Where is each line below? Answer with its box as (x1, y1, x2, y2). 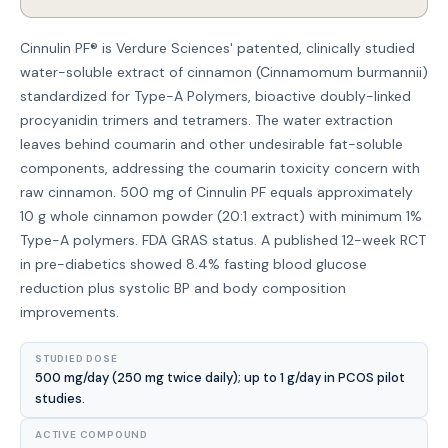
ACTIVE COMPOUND (35, 428, 148, 441)
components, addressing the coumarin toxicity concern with (20, 159, 420, 177)
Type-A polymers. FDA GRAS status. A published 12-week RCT (20, 231, 426, 249)
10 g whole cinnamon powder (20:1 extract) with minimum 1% (20, 207, 422, 225)
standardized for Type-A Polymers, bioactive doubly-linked (20, 87, 411, 105)
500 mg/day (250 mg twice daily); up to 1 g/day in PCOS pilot (35, 369, 405, 386)
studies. (35, 390, 85, 407)
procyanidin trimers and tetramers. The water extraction (20, 111, 393, 129)
